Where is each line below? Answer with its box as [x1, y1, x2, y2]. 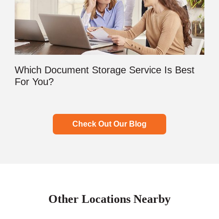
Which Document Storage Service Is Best [15, 64, 195, 75]
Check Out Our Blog [72, 119, 147, 128]
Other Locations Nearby [48, 192, 171, 205]
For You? [15, 76, 54, 87]
